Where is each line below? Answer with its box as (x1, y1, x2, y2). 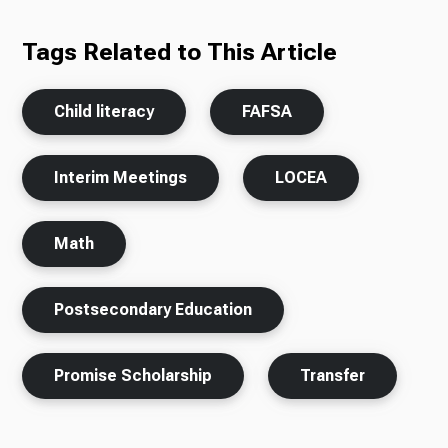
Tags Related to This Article (22, 37, 338, 66)
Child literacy (54, 101, 155, 121)
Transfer (300, 365, 366, 385)
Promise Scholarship (54, 365, 213, 385)
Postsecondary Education (54, 299, 253, 319)
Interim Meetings (54, 167, 188, 187)
